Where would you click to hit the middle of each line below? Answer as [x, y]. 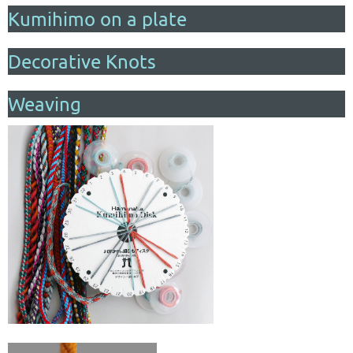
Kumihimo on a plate [97, 18]
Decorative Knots [82, 61]
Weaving [45, 103]
